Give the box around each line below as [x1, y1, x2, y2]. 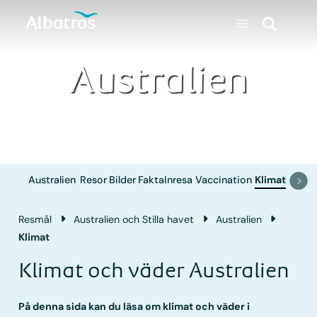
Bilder [109, 173, 137, 187]
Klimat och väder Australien [18, 258, 290, 282]
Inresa [164, 173, 193, 187]
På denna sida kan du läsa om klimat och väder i [18, 299, 250, 313]
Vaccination [195, 173, 253, 187]
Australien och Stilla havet [74, 212, 195, 226]
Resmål [18, 212, 52, 226]
